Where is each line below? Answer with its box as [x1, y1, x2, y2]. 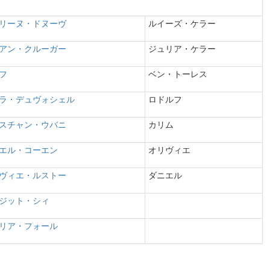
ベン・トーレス [148, 69, 208, 79]
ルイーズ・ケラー [148, 19, 216, 28]
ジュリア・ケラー [148, 44, 216, 54]
